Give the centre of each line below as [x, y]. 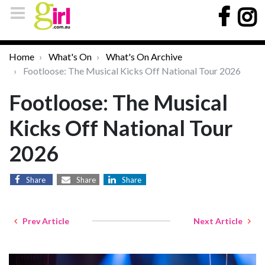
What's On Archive [144, 56]
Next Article [221, 221]
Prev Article [43, 221]
